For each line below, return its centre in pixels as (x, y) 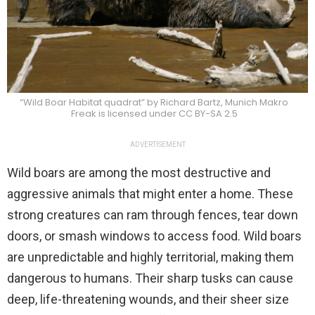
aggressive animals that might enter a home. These (150, 194)
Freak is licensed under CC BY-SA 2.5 (154, 114)
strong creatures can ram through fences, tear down (153, 215)
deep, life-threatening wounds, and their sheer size (148, 300)
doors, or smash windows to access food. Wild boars (154, 236)
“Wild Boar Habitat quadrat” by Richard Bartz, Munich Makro (154, 103)
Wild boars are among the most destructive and (139, 173)
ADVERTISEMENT (157, 145)
